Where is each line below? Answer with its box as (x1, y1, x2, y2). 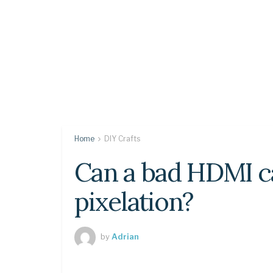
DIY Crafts (104, 134, 140, 143)
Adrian (112, 231, 139, 241)
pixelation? (74, 185, 194, 218)
